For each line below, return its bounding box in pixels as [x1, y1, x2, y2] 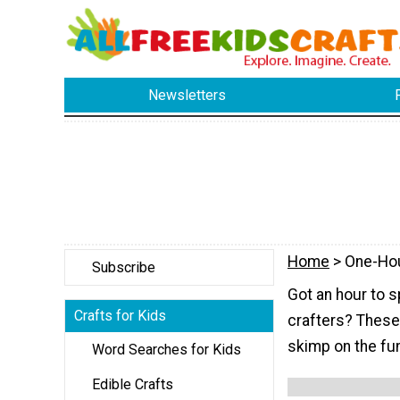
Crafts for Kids [74, 306, 166, 324]
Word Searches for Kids [92, 340, 241, 358]
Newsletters [148, 87, 227, 104]
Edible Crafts [92, 375, 173, 393]
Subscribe [92, 258, 155, 276]
